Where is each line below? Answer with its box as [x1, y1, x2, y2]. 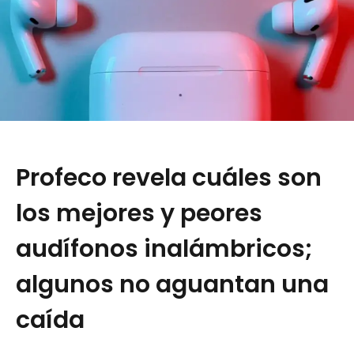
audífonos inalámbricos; [16, 232, 312, 266]
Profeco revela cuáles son [16, 161, 322, 195]
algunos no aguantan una [16, 268, 329, 302]
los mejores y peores [16, 197, 262, 231]
